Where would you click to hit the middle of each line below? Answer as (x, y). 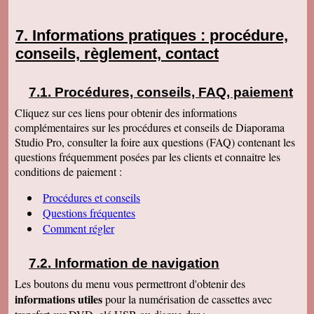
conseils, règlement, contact (117, 53)
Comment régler (78, 228)
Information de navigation (137, 264)
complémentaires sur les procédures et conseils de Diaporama (150, 128)
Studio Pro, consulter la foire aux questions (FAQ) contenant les (155, 142)
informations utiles (60, 299)
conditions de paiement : (68, 172)
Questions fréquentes (89, 213)
